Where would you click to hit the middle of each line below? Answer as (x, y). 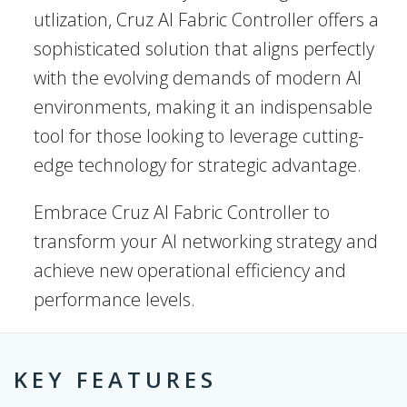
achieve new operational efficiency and (190, 271)
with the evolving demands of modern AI (198, 78)
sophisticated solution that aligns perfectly (204, 49)
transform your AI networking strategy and (206, 242)
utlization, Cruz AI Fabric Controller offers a (206, 20)
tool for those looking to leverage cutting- (199, 136)
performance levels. (117, 300)
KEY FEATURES (115, 380)
